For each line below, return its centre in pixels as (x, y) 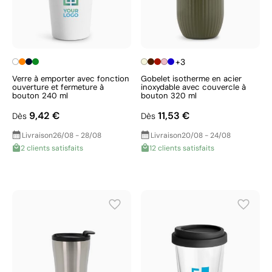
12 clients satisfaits (182, 148)
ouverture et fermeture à (58, 87)
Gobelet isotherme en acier (191, 79)
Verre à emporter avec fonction (71, 79)
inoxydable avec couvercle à (193, 87)
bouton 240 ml (40, 96)
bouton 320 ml (169, 96)
